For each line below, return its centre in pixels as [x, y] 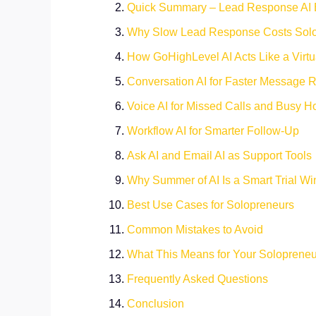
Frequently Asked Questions [197, 279]
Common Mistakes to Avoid [195, 230]
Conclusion [156, 304]
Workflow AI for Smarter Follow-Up [213, 131]
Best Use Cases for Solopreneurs [211, 205]
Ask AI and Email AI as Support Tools [219, 156]
